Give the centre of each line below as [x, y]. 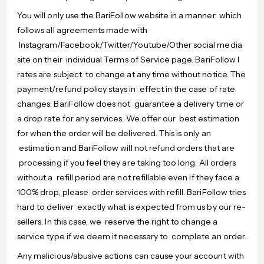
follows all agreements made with [82, 30]
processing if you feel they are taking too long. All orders [126, 163]
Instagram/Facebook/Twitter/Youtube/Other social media [130, 45]
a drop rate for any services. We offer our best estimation [128, 119]
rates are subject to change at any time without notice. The [131, 75]
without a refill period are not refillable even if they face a [128, 178]
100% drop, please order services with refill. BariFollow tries [132, 192]
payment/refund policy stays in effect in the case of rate [126, 89]
